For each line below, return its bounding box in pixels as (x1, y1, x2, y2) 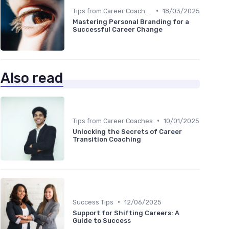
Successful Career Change (73, 25, 163, 33)
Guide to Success (73, 216, 131, 224)
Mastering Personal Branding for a (73, 17, 189, 26)
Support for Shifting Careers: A (73, 209, 179, 217)
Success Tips (73, 198, 113, 206)
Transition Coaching (73, 135, 141, 143)
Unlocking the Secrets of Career (73, 127, 182, 135)
